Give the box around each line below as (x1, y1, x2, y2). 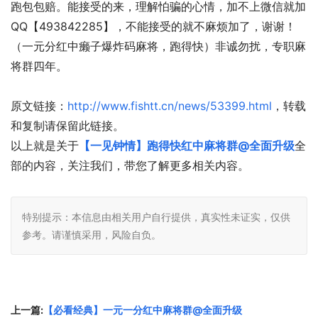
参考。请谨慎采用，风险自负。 (22, 229, 161, 241)
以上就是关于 (11, 138, 79, 153)
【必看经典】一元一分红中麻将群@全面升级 (43, 304, 242, 316)
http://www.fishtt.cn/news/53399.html (67, 99, 272, 113)
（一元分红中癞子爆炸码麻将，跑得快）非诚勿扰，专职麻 (11, 39, 306, 53)
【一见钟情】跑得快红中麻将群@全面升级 (79, 138, 295, 153)
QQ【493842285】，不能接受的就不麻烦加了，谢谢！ (11, 19, 296, 33)
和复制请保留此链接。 (11, 119, 124, 133)
